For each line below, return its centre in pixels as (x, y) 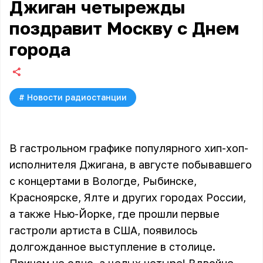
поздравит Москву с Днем (124, 28)
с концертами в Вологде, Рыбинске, (103, 181)
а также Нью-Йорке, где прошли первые (114, 214)
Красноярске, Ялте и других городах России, (128, 197)
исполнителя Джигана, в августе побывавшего (131, 164)
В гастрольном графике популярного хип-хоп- (129, 148)
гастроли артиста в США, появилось (103, 230)
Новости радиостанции (77, 97)
